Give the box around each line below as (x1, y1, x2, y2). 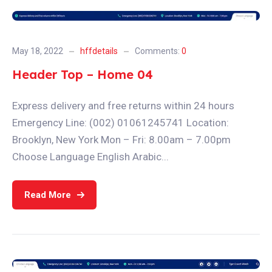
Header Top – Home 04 (12, 67, 153, 82)
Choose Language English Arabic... (12, 151, 169, 163)
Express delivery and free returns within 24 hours (12, 100, 234, 112)
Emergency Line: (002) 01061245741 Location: (12, 117, 229, 129)
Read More (24, 189, 71, 200)
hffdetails (80, 46, 118, 56)
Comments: (135, 46, 182, 56)
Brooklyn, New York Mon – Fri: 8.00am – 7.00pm (12, 134, 231, 146)
